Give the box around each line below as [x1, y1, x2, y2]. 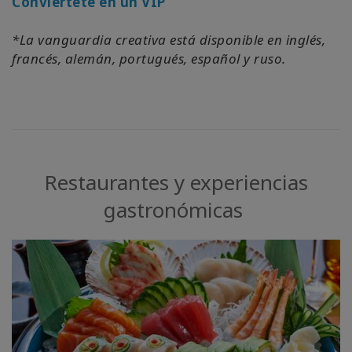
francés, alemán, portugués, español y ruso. [12, 49, 286, 68]
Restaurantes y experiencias [44, 167, 308, 196]
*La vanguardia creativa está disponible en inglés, [12, 30, 325, 49]
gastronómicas [103, 195, 243, 224]
